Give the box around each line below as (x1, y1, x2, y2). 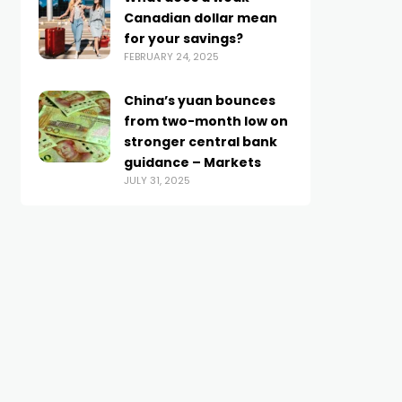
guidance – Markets (123, 153, 261, 171)
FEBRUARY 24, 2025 (123, 49, 219, 64)
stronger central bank (123, 133, 277, 151)
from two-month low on (123, 112, 288, 130)
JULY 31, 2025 (123, 173, 190, 188)
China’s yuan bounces (123, 92, 275, 109)
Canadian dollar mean (123, 9, 277, 27)
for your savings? (123, 30, 243, 48)
